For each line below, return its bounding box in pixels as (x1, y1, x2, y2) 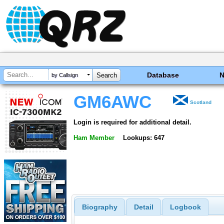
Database (147, 71, 179, 79)
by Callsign (51, 72, 78, 78)
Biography (81, 203, 117, 211)
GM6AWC (73, 92, 151, 111)
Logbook (169, 203, 201, 211)
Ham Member (73, 133, 114, 141)
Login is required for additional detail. (73, 118, 191, 126)
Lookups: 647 (122, 133, 164, 141)
